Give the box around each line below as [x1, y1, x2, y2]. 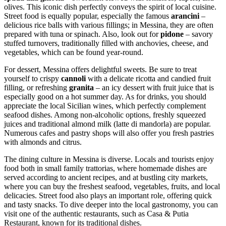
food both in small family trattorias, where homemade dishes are [4, 164, 207, 173]
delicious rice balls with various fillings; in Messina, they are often [4, 21, 213, 30]
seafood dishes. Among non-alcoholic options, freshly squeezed [4, 110, 206, 120]
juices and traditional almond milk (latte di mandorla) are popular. [4, 120, 211, 129]
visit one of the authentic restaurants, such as [4, 209, 147, 218]
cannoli [61, 74, 86, 83]
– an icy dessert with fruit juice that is [94, 83, 214, 92]
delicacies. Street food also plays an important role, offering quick [4, 191, 212, 200]
